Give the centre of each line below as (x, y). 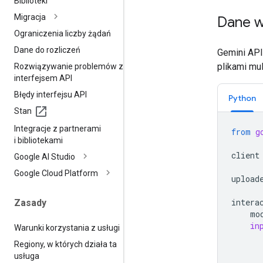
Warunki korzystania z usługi (67, 227)
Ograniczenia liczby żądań (63, 33)
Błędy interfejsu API (50, 94)
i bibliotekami (38, 140)
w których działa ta (81, 244)
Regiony (29, 244)
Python (242, 98)
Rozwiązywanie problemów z (69, 66)
